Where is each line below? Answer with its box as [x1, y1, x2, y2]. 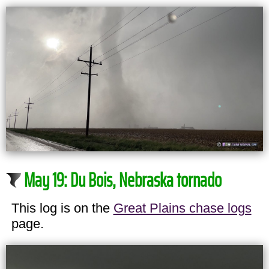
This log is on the [11, 200, 113, 216]
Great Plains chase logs [113, 200, 252, 216]
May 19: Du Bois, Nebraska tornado [24, 165, 222, 195]
